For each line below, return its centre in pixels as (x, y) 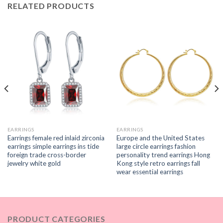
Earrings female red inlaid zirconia (56, 138)
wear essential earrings (150, 171)
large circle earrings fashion (156, 146)
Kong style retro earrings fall (158, 163)
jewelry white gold (34, 163)
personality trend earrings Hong (163, 155)
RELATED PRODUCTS (51, 6)
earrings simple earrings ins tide (53, 146)
